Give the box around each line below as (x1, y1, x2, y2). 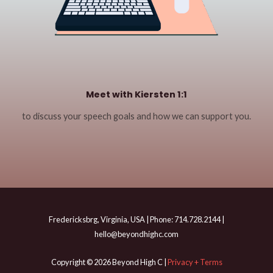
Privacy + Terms (167, 257, 222, 268)
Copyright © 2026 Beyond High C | (51, 257, 168, 268)
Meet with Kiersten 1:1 (86, 88, 187, 101)
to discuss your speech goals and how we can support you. (22, 110, 251, 121)
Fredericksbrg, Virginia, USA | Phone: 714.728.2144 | (49, 214, 224, 224)
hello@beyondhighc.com (94, 229, 179, 239)
